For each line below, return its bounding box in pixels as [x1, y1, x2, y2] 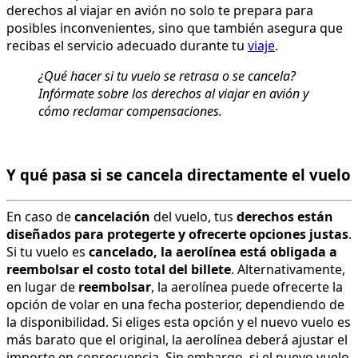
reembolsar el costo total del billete [6, 261, 231, 279]
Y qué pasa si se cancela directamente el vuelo [6, 165, 351, 185]
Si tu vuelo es [6, 243, 89, 261]
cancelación [74, 208, 150, 226]
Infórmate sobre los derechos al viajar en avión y [38, 84, 308, 102]
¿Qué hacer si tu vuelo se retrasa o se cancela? [38, 66, 296, 85]
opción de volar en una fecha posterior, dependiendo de [6, 296, 344, 314]
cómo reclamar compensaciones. [38, 101, 222, 120]
